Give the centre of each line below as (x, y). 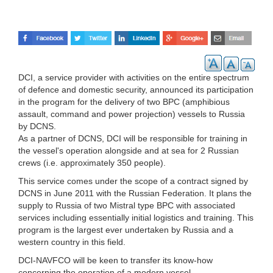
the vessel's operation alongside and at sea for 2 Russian (129, 150)
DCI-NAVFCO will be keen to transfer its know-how (115, 260)
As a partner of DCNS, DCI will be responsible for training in (133, 138)
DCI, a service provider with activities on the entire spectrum (134, 77)
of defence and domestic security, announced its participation (136, 89)
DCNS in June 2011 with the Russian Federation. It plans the (135, 193)
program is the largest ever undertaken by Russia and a (126, 229)
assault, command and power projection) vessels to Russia (132, 114)
